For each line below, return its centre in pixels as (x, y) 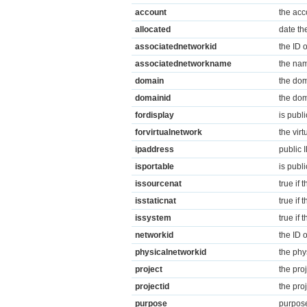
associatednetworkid (176, 47)
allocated (153, 29)
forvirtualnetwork (169, 132)
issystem (153, 218)
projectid (152, 286)
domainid (153, 98)
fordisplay (155, 115)
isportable (155, 167)
